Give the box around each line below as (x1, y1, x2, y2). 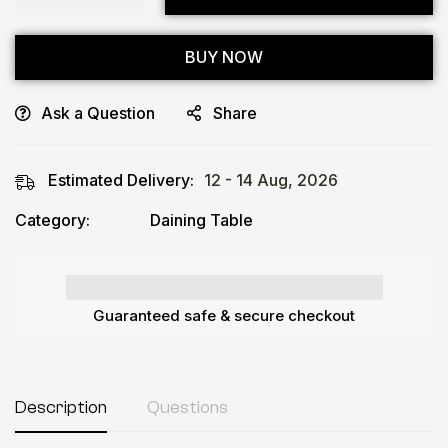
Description (15, 396, 107, 418)
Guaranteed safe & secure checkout (93, 305, 355, 325)
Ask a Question (41, 102, 155, 123)
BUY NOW (185, 46, 263, 67)
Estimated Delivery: (48, 169, 194, 190)
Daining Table (150, 209, 253, 230)
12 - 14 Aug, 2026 (204, 169, 338, 190)
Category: (15, 209, 90, 230)
